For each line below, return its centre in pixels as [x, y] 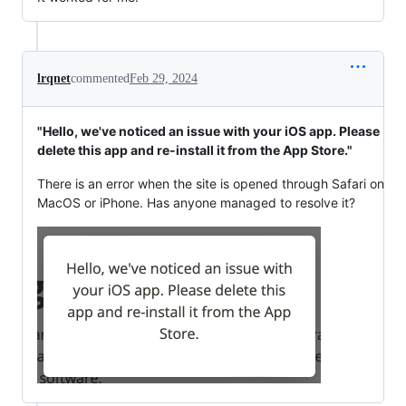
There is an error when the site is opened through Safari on [211, 183]
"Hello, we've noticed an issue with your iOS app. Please [208, 130]
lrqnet [54, 78]
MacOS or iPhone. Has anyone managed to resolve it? [196, 202]
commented [100, 78]
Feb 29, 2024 [164, 78]
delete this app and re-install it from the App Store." [195, 150]
